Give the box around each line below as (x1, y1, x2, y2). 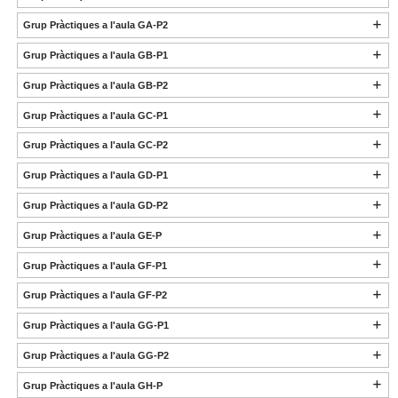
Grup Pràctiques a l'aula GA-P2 (22, 20, 168, 31)
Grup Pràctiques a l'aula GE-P (22, 229, 162, 241)
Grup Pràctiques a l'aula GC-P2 (22, 139, 168, 151)
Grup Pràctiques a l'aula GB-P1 (22, 50, 168, 61)
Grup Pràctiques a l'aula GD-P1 (22, 170, 168, 181)
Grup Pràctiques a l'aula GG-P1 (22, 320, 169, 331)
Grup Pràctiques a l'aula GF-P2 (22, 290, 167, 301)
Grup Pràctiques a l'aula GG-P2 (22, 349, 169, 361)
